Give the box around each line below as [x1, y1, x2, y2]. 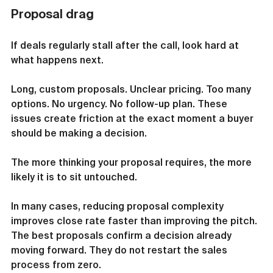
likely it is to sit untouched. [11, 171, 137, 182]
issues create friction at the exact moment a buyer [11, 113, 256, 124]
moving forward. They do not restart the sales [11, 244, 230, 255]
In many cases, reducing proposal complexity [11, 200, 226, 211]
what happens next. [11, 54, 104, 65]
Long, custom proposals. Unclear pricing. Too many [11, 83, 253, 94]
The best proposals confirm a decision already [11, 230, 234, 241]
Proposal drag [11, 7, 94, 21]
